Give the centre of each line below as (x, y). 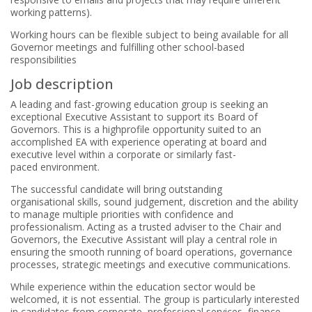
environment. (70, 167)
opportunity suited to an (207, 129)
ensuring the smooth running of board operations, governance (151, 252)
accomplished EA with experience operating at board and (139, 142)
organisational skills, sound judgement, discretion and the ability (154, 202)
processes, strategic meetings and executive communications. (150, 264)
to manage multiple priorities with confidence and (122, 214)
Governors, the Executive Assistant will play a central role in (144, 239)
